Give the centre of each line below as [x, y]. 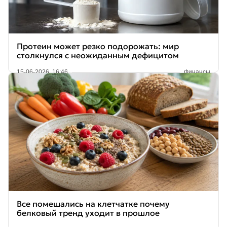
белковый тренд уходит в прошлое [88, 213]
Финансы [197, 72]
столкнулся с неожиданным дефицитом [98, 55]
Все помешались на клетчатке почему [93, 204]
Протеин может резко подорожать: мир [98, 46]
